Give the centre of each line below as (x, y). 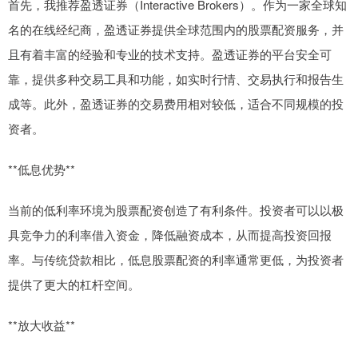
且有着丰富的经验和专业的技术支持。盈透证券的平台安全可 (170, 54)
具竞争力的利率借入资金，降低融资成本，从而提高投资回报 (170, 235)
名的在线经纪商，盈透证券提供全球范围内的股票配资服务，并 (176, 30)
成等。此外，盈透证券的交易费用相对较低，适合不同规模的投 (176, 104)
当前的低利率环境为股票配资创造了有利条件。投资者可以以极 (176, 210)
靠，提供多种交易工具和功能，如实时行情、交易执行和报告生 (176, 79)
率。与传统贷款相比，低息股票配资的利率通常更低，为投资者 (176, 260)
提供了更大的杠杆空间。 (74, 284)
